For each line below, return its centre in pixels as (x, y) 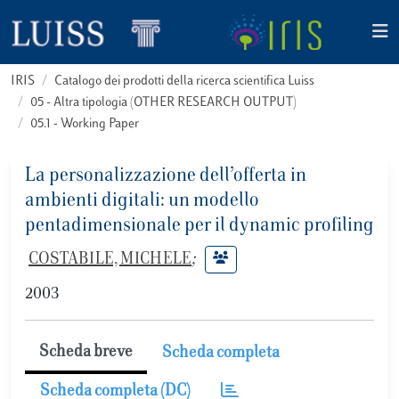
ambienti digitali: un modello (142, 201)
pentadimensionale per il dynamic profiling (199, 226)
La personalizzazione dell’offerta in (166, 176)
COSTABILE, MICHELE (110, 260)
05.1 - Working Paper (85, 124)
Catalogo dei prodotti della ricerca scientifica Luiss (184, 81)
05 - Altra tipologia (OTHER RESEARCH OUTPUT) (163, 103)
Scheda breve (86, 353)
